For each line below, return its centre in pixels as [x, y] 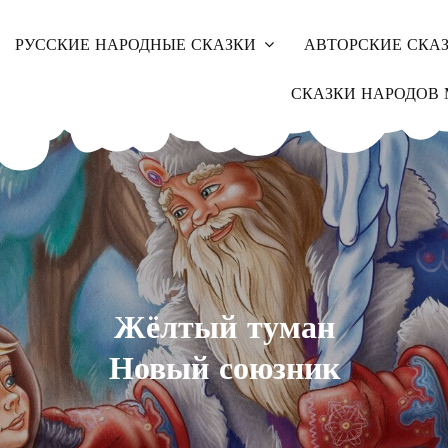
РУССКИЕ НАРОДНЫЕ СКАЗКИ [135, 45]
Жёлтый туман [224, 327]
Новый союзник [224, 368]
